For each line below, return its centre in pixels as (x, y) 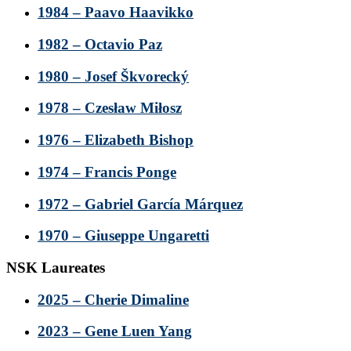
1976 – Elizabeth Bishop (116, 140)
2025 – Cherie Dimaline (113, 299)
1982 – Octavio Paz (100, 44)
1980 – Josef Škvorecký (113, 76)
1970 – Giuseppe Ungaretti (123, 236)
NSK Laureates (56, 267)
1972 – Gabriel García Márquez (140, 204)
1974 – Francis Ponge (107, 172)
